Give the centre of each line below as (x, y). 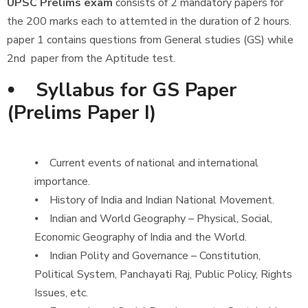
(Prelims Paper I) (81, 113)
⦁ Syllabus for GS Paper (122, 90)
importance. (62, 181)
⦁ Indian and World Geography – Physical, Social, (153, 219)
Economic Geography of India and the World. (141, 237)
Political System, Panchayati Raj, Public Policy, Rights (163, 274)
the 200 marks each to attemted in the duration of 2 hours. (149, 21)
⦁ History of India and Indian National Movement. (154, 200)
